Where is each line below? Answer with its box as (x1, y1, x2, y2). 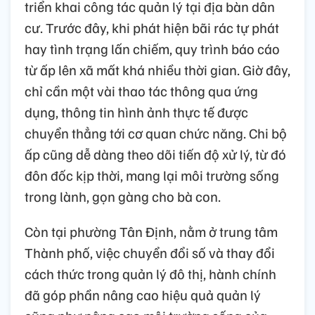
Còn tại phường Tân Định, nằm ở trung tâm (25, 222, 278, 241)
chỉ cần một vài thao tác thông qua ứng (25, 82, 258, 101)
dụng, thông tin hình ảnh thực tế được (25, 103, 248, 122)
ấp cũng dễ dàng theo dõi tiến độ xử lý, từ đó (25, 145, 286, 164)
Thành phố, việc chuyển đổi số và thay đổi (25, 243, 275, 262)
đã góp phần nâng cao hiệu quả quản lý (25, 285, 261, 304)
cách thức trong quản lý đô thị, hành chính (25, 264, 276, 283)
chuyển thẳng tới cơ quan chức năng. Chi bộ (25, 124, 287, 143)
